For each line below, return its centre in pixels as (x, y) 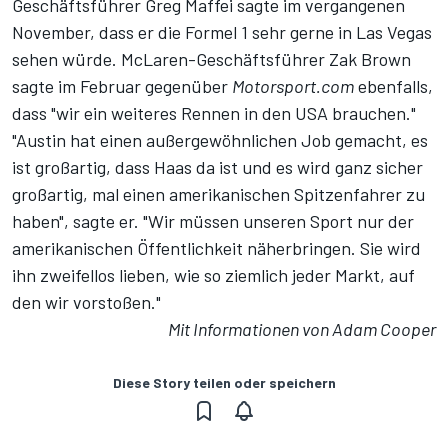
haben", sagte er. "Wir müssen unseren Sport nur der (213, 221)
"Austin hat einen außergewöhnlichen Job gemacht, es (220, 140)
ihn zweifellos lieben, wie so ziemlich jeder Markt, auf (213, 275)
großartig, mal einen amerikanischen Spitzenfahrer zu (218, 194)
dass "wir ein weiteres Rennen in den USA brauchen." (214, 113)
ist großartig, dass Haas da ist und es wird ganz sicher (217, 167)
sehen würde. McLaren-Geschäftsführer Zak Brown (211, 59)
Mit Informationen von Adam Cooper (302, 329)
